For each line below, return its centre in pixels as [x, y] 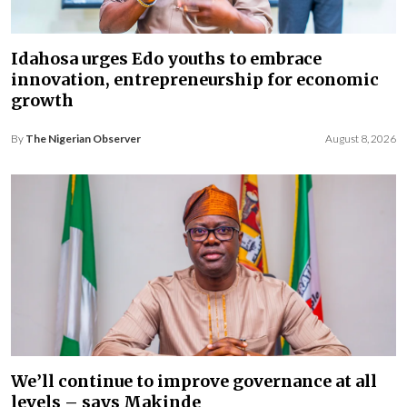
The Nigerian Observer [83, 138]
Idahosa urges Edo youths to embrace [166, 58]
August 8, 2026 [361, 138]
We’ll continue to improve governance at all [194, 381]
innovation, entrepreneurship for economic [195, 79]
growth [42, 100]
